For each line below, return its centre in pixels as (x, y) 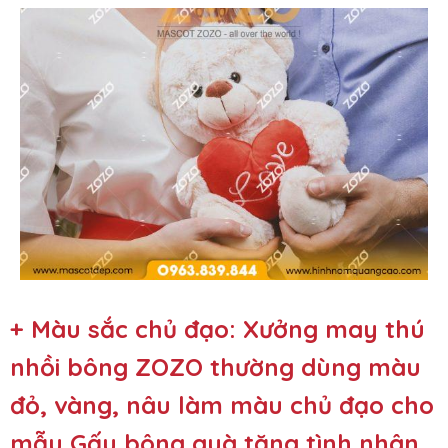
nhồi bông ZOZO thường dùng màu (215, 367)
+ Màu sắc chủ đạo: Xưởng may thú (217, 329)
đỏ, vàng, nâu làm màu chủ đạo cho (222, 405)
